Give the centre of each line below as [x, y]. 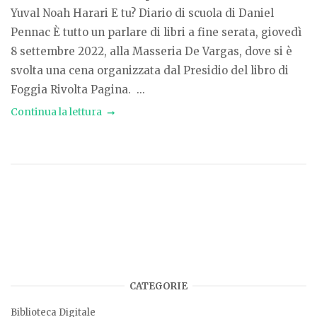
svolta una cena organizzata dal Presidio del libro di [150, 71]
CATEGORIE [158, 286]
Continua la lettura [56, 112]
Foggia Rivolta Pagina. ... [78, 90]
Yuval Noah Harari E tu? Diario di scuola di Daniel [142, 13]
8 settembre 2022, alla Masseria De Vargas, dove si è [151, 52]
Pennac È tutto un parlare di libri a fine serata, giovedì [156, 33]
